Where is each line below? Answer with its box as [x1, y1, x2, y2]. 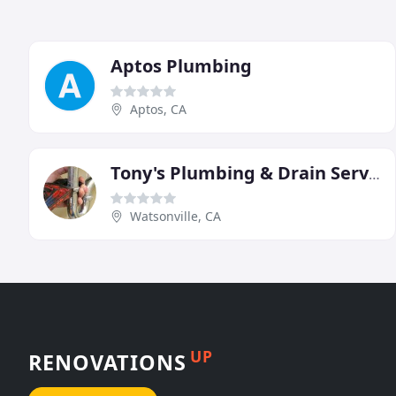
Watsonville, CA [130, 208, 221, 225]
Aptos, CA [130, 101, 187, 118]
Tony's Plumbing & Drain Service [369, 164, 380, 185]
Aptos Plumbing [110, 54, 252, 79]
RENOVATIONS [28, 347, 187, 377]
